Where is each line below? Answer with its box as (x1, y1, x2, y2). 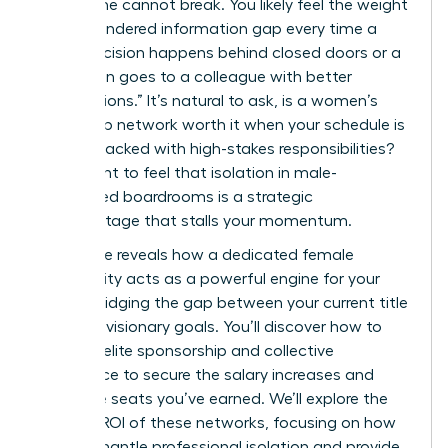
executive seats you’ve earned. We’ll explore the (37, 390, 388, 407)
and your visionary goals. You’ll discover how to (37, 318, 382, 335)
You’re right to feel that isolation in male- (37, 164, 337, 181)
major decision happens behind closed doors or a (37, 44, 401, 61)
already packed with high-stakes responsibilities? (37, 140, 394, 157)
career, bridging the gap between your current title (37, 294, 408, 311)
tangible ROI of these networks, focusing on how (37, 414, 396, 431)
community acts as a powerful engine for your (37, 270, 380, 287)
